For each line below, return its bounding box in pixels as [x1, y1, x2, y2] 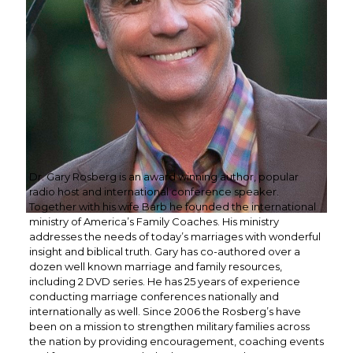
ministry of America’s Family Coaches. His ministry [28, 215, 279, 228]
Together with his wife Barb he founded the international [28, 200, 316, 213]
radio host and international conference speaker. [28, 185, 279, 198]
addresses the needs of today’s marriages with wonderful [28, 230, 321, 243]
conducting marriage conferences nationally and [28, 290, 279, 303]
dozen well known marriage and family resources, [28, 260, 282, 273]
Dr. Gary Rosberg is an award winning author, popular [28, 170, 299, 183]
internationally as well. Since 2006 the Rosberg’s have [28, 305, 301, 318]
